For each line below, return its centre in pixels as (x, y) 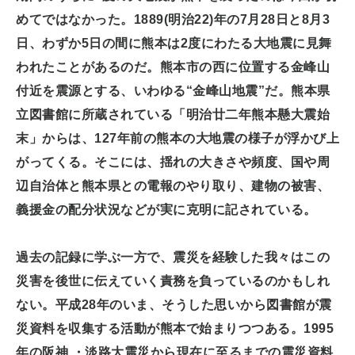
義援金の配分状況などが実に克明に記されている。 (166, 210)
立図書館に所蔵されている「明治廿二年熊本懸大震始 (173, 115)
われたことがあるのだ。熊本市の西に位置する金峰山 (173, 67)
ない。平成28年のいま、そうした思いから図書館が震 (174, 305)
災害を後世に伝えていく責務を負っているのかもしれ (173, 281)
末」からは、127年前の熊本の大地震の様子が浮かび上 (177, 139)
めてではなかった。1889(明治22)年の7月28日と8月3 (173, 20)
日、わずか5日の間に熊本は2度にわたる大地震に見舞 (174, 44)
